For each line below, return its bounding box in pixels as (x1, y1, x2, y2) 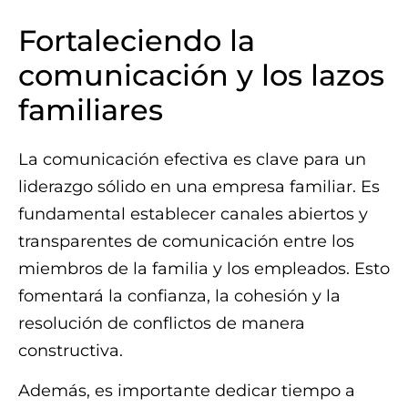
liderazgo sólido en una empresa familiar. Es (18, 177, 380, 197)
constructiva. (18, 341, 123, 361)
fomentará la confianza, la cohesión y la (18, 286, 341, 306)
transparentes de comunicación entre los (18, 231, 354, 251)
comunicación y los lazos (18, 57, 384, 93)
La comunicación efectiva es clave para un (18, 149, 366, 169)
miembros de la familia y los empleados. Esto (18, 259, 390, 279)
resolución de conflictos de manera (18, 313, 305, 333)
